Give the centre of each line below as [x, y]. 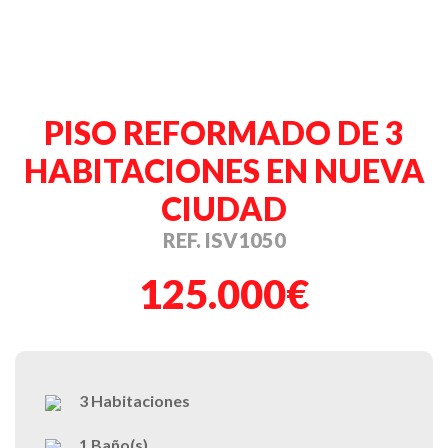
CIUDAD [224, 208]
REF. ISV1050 [224, 239]
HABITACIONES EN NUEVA [224, 170]
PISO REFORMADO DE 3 [224, 132]
